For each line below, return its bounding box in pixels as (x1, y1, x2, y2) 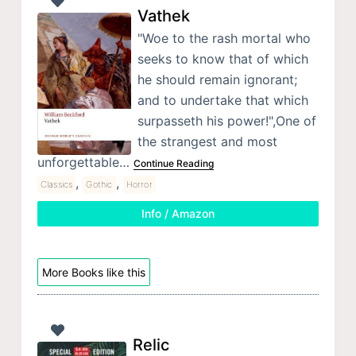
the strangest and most (137, 133, 277, 149)
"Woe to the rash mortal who (137, 29, 311, 46)
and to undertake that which (137, 91, 308, 108)
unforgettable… (37, 153, 133, 170)
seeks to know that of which (137, 50, 308, 67)
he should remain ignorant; (137, 71, 297, 87)
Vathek (137, 6, 190, 25)
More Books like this (41, 265, 145, 279)
